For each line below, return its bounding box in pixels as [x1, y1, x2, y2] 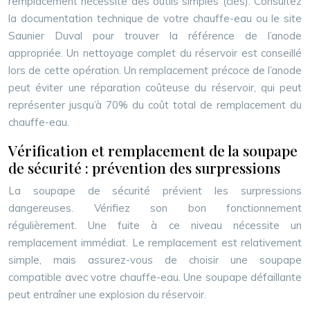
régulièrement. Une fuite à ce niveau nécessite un [8, 219, 302, 232]
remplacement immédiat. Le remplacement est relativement [8, 236, 302, 249]
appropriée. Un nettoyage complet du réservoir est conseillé [8, 46, 302, 60]
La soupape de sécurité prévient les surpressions [8, 184, 302, 197]
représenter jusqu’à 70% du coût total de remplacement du [8, 98, 302, 111]
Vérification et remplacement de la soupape [8, 140, 298, 160]
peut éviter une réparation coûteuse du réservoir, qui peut [8, 81, 302, 94]
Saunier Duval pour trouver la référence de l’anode [8, 29, 302, 42]
